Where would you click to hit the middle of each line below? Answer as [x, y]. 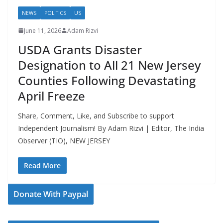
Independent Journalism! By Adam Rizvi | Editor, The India [111, 128]
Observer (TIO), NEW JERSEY [64, 140]
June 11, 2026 [43, 30]
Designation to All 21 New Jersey [109, 65]
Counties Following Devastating [107, 80]
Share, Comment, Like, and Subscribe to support [96, 115]
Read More [42, 165]
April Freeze [52, 96]
